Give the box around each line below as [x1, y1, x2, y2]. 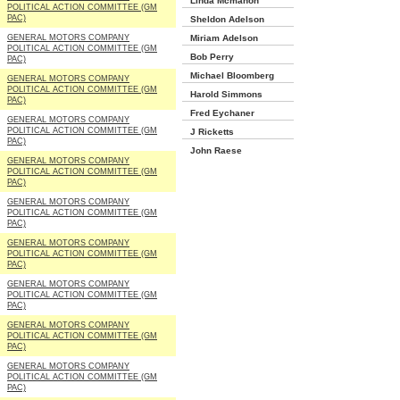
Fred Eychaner [182, 108, 254, 118]
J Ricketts [182, 127, 234, 137]
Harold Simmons [182, 89, 262, 99]
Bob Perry [182, 52, 234, 62]
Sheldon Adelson [182, 14, 264, 24]
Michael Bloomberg [182, 71, 274, 80]
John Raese [182, 146, 242, 155]
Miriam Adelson [182, 33, 258, 43]
